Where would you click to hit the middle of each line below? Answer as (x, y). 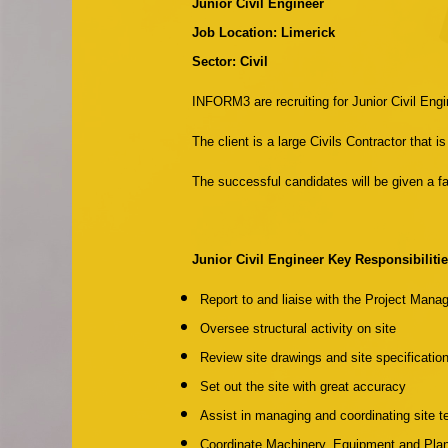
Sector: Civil (230, 61)
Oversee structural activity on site (298, 328)
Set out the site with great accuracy (303, 386)
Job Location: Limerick (263, 32)
